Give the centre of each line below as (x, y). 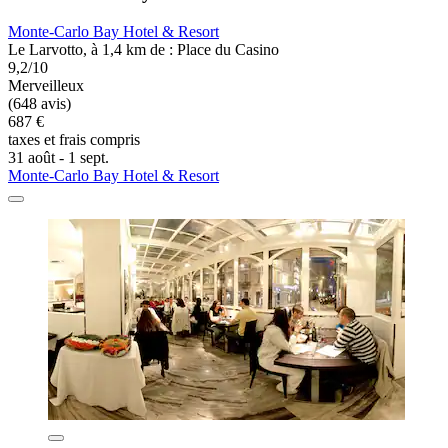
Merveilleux (46, 86)
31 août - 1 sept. (58, 158)
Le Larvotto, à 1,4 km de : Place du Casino (143, 50)
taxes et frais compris (74, 140)
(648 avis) (39, 104)
